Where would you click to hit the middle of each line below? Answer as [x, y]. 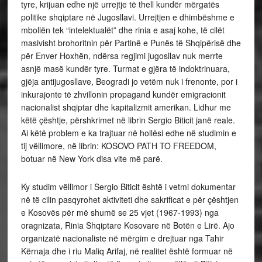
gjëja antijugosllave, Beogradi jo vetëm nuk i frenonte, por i [129, 82]
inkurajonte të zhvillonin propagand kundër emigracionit [123, 94]
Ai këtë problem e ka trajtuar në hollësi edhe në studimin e [128, 133]
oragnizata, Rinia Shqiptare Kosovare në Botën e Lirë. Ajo [127, 225]
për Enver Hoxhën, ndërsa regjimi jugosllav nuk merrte [122, 56]
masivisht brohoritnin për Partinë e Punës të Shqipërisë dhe [131, 43]
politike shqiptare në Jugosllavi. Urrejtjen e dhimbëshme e [127, 17]
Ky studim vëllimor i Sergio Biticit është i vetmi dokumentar [128, 187]
